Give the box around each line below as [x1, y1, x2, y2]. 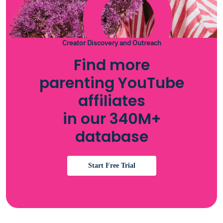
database [75, 126, 148, 147]
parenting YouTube [39, 73, 184, 94]
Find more [73, 55, 150, 76]
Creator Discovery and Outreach [62, 38, 161, 47]
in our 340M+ [62, 109, 161, 129]
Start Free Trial [88, 162, 135, 169]
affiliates [78, 91, 145, 111]
